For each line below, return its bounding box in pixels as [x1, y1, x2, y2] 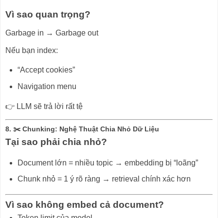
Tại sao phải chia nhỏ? [5, 136, 107, 147]
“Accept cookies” [17, 66, 75, 74]
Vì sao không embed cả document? [5, 200, 164, 210]
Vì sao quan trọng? [5, 9, 91, 19]
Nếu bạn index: [5, 46, 58, 54]
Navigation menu [17, 82, 76, 91]
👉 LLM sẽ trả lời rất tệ [5, 102, 83, 111]
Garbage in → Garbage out [5, 28, 98, 37]
